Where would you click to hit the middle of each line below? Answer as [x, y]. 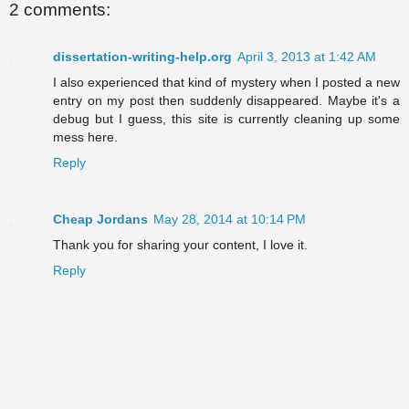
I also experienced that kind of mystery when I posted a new [226, 83]
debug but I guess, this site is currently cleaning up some [226, 119]
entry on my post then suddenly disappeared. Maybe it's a [226, 101]
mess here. [85, 137]
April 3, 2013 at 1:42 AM [307, 57]
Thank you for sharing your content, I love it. [180, 245]
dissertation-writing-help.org [142, 57]
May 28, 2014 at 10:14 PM [230, 220]
